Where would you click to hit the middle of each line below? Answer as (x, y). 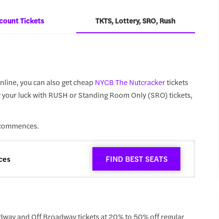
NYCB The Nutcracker (130, 82)
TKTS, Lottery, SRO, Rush (136, 21)
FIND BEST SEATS (136, 159)
